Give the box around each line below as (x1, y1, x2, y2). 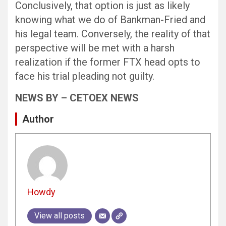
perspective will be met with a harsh (15, 42, 175, 54)
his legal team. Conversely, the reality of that (15, 28, 210, 40)
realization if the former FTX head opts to (15, 56, 200, 69)
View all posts (34, 210, 85, 220)
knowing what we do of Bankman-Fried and (15, 14, 205, 26)
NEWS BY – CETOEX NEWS (15, 92, 139, 104)
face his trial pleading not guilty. (15, 70, 154, 83)
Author (22, 113, 54, 126)
